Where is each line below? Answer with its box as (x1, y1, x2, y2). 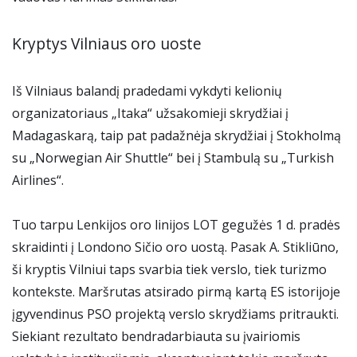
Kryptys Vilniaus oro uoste (12, 33, 202, 55)
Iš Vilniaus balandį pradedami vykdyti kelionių (12, 82, 282, 100)
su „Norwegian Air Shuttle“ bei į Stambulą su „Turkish (12, 149, 334, 167)
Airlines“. (12, 171, 64, 190)
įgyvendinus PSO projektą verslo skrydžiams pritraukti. (12, 305, 339, 324)
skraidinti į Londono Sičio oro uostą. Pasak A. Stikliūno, (12, 238, 339, 257)
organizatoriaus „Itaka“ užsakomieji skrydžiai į (12, 104, 288, 123)
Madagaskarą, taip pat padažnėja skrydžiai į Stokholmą (12, 127, 341, 145)
